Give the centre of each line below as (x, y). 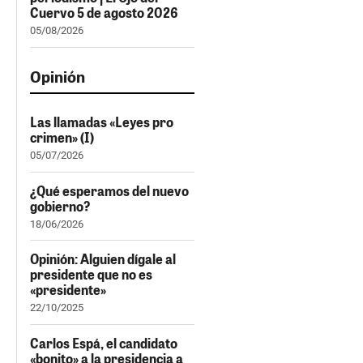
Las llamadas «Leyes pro (102, 122)
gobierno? (60, 206)
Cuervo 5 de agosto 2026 (104, 13)
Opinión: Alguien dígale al (103, 259)
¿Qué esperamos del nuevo (109, 190)
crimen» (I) (62, 138)
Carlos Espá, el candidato (104, 343)
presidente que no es (91, 275)
